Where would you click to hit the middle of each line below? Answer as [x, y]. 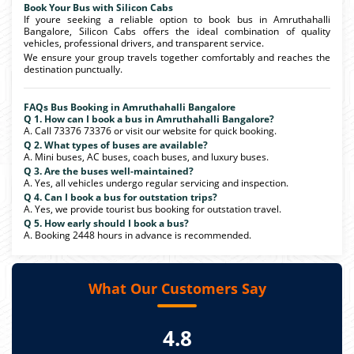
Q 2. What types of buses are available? [116, 145]
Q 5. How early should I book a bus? [106, 223]
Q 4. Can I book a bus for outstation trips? [121, 197]
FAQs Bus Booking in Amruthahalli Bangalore [130, 107]
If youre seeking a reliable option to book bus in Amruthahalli [177, 19]
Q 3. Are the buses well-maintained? [109, 171]
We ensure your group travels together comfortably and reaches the [177, 57]
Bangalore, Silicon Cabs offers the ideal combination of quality [177, 31]
